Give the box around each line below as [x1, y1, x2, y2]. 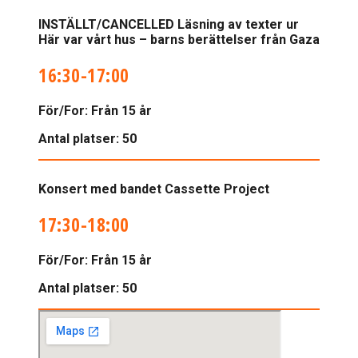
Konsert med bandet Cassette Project [38, 181, 269, 197]
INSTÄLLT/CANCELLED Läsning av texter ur [38, 16, 299, 32]
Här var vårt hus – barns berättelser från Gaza [38, 31, 320, 47]
